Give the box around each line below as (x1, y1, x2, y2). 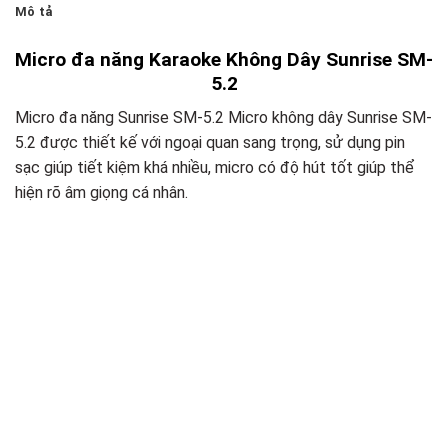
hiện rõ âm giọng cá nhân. (15, 183, 188, 203)
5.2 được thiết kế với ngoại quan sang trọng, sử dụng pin (15, 133, 405, 153)
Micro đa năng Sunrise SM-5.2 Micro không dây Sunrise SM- (15, 108, 432, 128)
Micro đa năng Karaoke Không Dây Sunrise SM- (15, 47, 433, 71)
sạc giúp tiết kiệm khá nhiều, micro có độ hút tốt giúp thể (15, 158, 414, 178)
